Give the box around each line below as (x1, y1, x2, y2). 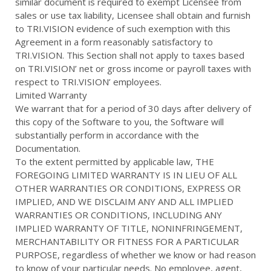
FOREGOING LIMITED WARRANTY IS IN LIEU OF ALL (15, 169, 237, 181)
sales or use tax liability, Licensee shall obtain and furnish (15, 9, 250, 21)
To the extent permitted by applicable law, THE (15, 155, 214, 168)
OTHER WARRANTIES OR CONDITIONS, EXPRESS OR (15, 182, 241, 194)
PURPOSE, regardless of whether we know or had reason (15, 249, 256, 261)
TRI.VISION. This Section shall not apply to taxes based (15, 49, 244, 61)
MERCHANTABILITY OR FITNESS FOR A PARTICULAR (15, 235, 239, 247)
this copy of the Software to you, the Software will (15, 116, 224, 128)
